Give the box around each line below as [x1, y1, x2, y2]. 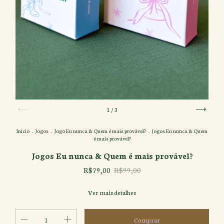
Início [16, 126, 29, 134]
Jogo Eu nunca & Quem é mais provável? [54, 126, 146, 134]
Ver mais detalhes [88, 187, 136, 196]
